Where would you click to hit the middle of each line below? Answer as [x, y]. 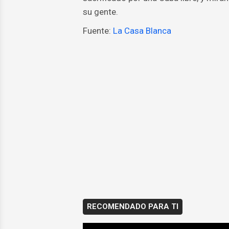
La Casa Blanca [142, 31]
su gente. [100, 12]
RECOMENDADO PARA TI [132, 207]
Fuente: [98, 31]
